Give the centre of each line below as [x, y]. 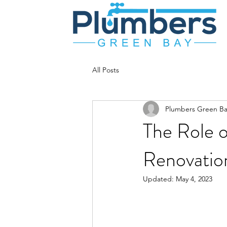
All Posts [106, 70]
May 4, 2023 [194, 179]
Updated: [159, 179]
